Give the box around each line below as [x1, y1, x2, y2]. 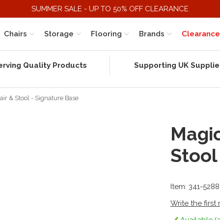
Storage [44, 29, 74, 38]
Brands [139, 29, 165, 38]
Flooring [91, 29, 122, 38]
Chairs [4, 29, 27, 38]
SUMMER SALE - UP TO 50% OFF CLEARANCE [31, 4, 189, 13]
